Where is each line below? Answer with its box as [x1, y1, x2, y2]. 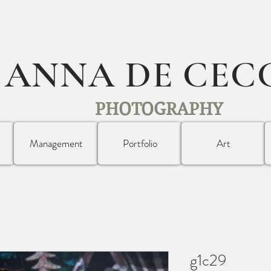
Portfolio [122, 135, 157, 151]
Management [29, 135, 83, 151]
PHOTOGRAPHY [94, 99, 223, 119]
